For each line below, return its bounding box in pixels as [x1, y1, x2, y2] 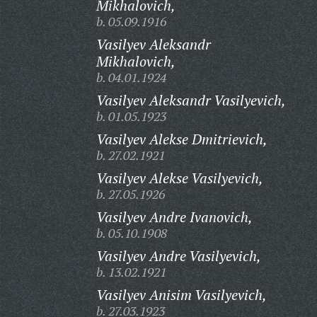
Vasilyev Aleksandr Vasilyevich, [96, 91, 286, 110]
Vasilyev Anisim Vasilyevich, [96, 285, 267, 304]
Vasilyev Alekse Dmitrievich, [96, 129, 267, 149]
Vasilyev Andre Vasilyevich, [96, 246, 261, 265]
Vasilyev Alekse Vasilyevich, [96, 168, 263, 188]
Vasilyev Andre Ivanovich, [96, 207, 253, 226]
